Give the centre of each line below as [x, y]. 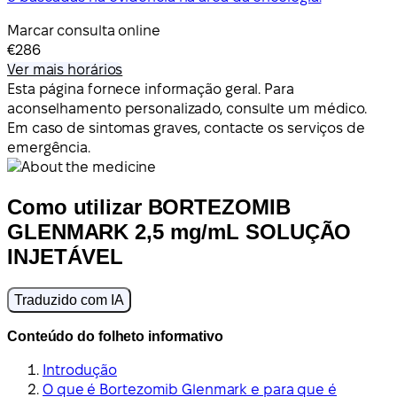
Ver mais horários [65, 69]
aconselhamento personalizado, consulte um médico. [187, 108]
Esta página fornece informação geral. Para [151, 89]
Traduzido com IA [69, 300]
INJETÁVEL [66, 256]
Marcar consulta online [84, 30]
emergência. [49, 147]
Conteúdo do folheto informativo [115, 336]
